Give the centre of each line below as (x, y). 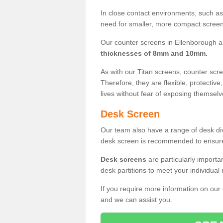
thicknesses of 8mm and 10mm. (154, 53)
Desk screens (123, 159)
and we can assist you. (136, 199)
